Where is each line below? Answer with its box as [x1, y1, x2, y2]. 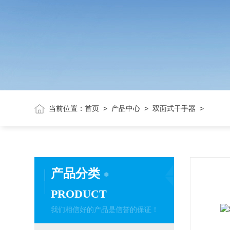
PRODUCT [51, 187, 107, 200]
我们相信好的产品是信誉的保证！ [51, 205, 159, 214]
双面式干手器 [152, 104, 196, 112]
